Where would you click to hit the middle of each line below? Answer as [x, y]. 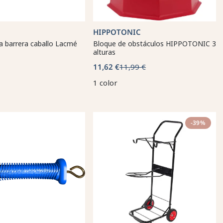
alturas [104, 52]
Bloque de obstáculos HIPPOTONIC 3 [155, 44]
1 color [105, 83]
